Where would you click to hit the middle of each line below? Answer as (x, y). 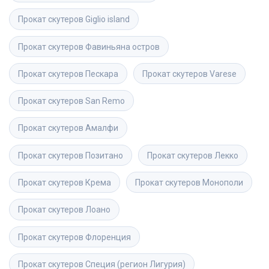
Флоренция (108, 237)
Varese (223, 74)
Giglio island (107, 20)
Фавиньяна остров (122, 47)
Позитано (104, 155)
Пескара (102, 74)
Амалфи (102, 128)
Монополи (223, 182)
